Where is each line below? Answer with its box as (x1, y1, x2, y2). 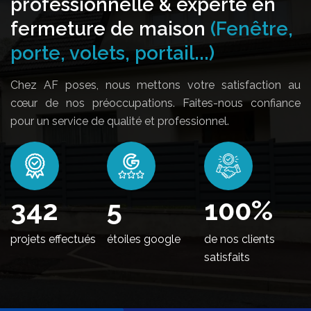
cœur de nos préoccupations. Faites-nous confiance (10, 96, 301, 110)
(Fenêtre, (210, 17, 293, 40)
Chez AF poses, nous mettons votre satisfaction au (10, 78, 301, 92)
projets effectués (10, 232, 96, 246)
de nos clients (203, 232, 275, 246)
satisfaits (203, 250, 250, 264)
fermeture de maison (10, 17, 210, 40)
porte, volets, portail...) (10, 41, 215, 64)
